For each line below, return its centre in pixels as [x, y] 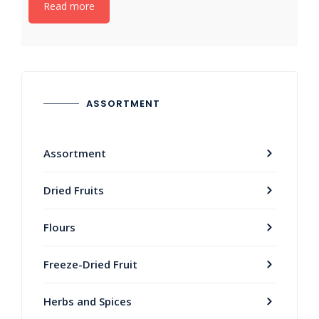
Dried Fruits [74, 190]
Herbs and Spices [88, 301]
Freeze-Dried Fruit [90, 264]
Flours [59, 227]
